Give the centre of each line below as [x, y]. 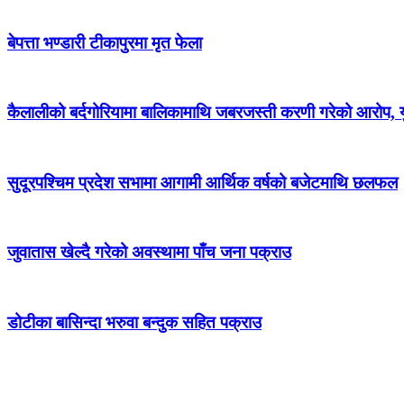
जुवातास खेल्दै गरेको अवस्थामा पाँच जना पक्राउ [149, 252]
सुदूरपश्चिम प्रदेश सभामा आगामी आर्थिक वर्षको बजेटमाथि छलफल [202, 182]
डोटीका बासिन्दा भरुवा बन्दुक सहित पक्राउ [134, 322]
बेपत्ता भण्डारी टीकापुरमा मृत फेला [105, 42]
